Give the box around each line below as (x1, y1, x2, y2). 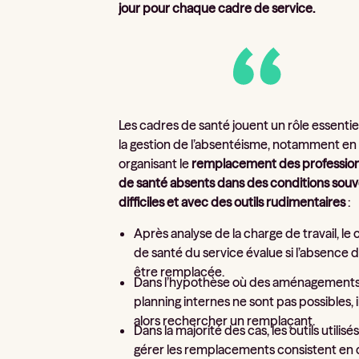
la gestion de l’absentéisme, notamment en (119, 135, 357, 152)
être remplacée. (134, 263, 225, 280)
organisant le (119, 155, 192, 171)
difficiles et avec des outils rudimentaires (119, 193, 346, 210)
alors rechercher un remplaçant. (134, 312, 316, 329)
